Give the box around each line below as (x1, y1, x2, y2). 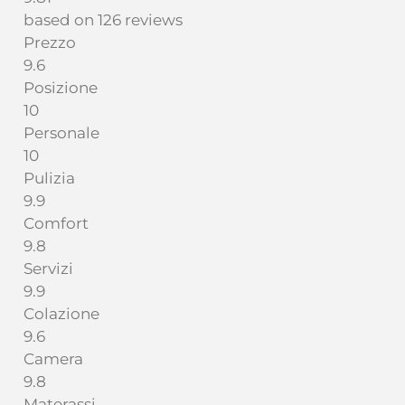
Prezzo (24, 33, 76, 52)
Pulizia (24, 169, 75, 188)
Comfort (24, 214, 89, 233)
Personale (24, 124, 99, 143)
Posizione (24, 79, 98, 98)
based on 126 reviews (24, 11, 183, 30)
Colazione (24, 305, 99, 324)
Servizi (24, 259, 73, 278)
